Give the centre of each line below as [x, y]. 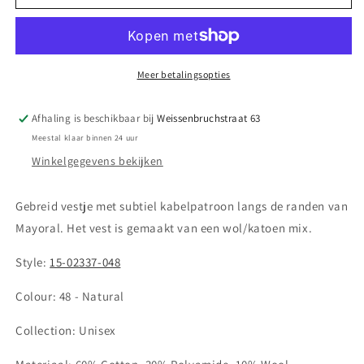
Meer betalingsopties [184, 74]
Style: [33, 262]
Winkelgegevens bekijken [97, 160]
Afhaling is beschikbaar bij [95, 118]
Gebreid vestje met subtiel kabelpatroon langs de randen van [182, 206]
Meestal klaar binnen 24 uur [85, 137]
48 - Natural [92, 296]
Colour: [37, 296]
